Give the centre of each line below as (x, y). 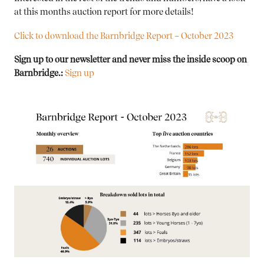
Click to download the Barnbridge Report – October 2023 (124, 36)
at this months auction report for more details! (104, 13)
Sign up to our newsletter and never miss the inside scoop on (131, 60)
